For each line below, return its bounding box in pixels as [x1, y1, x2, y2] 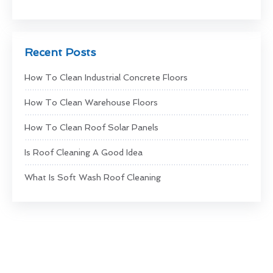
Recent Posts [24, 45, 96, 58]
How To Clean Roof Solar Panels [24, 122, 158, 132]
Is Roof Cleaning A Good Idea [24, 147, 143, 157]
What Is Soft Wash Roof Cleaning [24, 172, 161, 182]
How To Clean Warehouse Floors [24, 97, 158, 107]
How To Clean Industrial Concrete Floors [24, 72, 188, 82]
